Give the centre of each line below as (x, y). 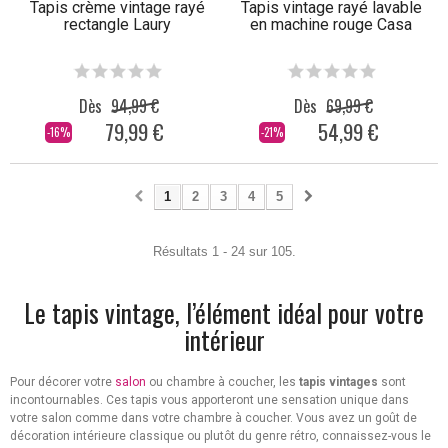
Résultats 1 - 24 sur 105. (224, 252)
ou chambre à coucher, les (222, 382)
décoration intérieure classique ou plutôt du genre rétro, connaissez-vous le (220, 436)
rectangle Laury (117, 25)
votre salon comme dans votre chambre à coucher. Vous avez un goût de (213, 418)
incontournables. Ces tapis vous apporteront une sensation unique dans (209, 400)
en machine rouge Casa (331, 25)
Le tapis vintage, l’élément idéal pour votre (224, 313)
